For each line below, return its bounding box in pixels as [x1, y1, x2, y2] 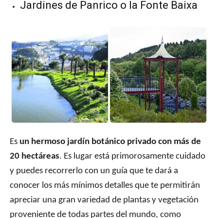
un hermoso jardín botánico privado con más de [19, 137, 201, 147]
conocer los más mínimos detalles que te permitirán [10, 181, 200, 191]
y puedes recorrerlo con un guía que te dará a [10, 166, 178, 176]
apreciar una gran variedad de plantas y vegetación [10, 196, 199, 205]
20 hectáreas [10, 152, 59, 162]
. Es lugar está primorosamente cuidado [59, 152, 205, 162]
